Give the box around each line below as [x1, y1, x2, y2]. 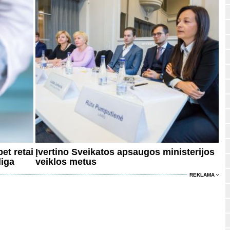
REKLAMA [189, 172, 215, 178]
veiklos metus [35, 157, 97, 167]
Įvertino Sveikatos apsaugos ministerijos [35, 147, 215, 158]
